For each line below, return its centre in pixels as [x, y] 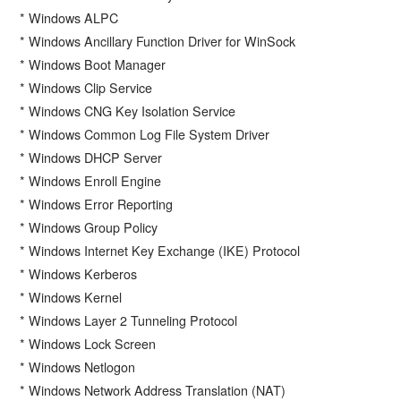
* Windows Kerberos [79, 273]
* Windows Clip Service [86, 87]
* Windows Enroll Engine [91, 180]
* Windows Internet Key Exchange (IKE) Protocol [160, 250]
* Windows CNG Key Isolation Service [128, 111]
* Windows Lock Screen [88, 343]
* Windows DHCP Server [91, 157]
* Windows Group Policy [89, 227]
